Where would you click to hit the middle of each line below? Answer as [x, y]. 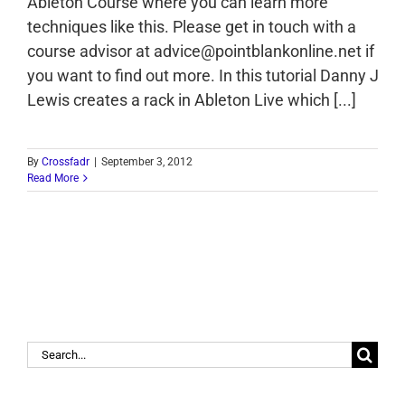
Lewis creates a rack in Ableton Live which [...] [192, 99]
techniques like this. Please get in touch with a [192, 26]
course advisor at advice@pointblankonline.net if [201, 51]
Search [52, 352]
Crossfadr [66, 161]
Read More [53, 178]
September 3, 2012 [147, 161]
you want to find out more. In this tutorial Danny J [203, 75]
